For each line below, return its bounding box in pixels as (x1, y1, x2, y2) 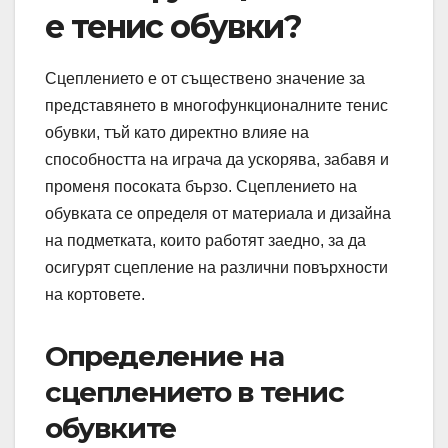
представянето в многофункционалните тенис (45, 96, 388, 114)
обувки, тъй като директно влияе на (45, 123, 309, 141)
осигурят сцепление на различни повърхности (45, 258, 388, 276)
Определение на (45, 338, 284, 373)
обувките (45, 410, 176, 445)
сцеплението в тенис (45, 374, 344, 409)
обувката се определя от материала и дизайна (45, 204, 391, 222)
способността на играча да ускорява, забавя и (45, 150, 389, 168)
